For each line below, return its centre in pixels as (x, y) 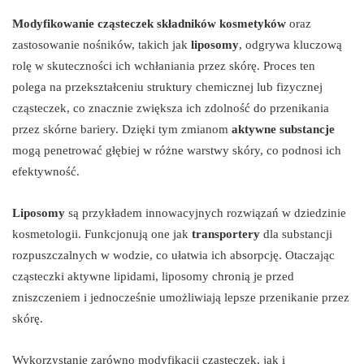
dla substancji (296, 234)
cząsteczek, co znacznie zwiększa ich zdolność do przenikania (171, 108)
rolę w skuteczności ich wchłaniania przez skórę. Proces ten (164, 66)
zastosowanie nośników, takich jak (102, 45)
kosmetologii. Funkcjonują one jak (102, 234)
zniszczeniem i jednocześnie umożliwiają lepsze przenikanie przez (181, 298)
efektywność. (46, 172)
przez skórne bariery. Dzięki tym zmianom (122, 130)
